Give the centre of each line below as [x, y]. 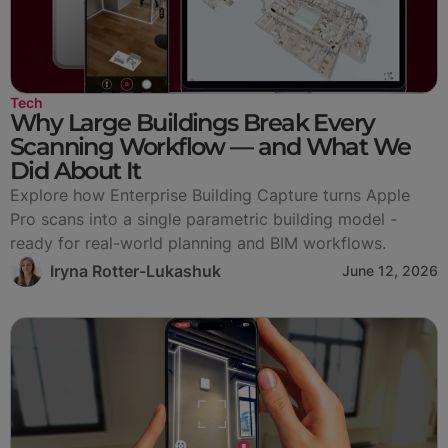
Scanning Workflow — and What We [210, 146]
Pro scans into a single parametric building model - [203, 218]
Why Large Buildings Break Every [192, 122]
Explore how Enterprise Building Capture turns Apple [210, 194]
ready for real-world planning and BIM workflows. [198, 242]
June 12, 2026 [390, 270]
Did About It [75, 170]
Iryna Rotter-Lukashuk [135, 270]
